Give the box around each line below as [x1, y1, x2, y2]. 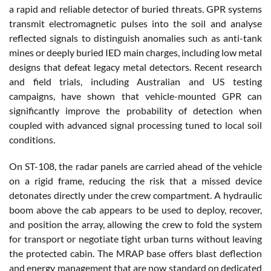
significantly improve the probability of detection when [9, 105, 262, 117]
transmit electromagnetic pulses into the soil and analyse [9, 18, 262, 30]
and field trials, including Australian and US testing [9, 76, 262, 88]
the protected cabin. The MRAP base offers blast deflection [9, 247, 262, 260]
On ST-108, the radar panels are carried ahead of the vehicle [9, 160, 262, 172]
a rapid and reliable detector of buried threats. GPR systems [9, 3, 262, 15]
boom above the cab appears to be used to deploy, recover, [9, 204, 262, 216]
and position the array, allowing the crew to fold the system [9, 218, 262, 230]
